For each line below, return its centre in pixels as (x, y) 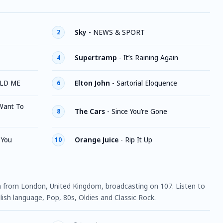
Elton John (92, 83)
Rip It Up (139, 140)
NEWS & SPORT (119, 32)
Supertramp (96, 57)
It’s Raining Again (151, 57)
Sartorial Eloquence (147, 83)
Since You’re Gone (139, 111)
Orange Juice (97, 140)
